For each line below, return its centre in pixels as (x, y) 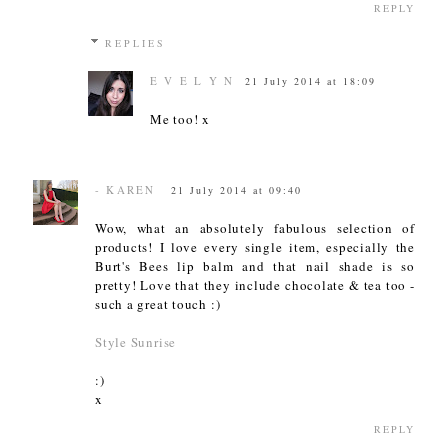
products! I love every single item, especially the (255, 247)
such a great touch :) (158, 304)
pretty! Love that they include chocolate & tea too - (255, 285)
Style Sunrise (136, 342)
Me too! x (180, 119)
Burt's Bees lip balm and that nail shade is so (255, 266)
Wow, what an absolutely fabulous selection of (255, 228)
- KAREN (125, 190)
